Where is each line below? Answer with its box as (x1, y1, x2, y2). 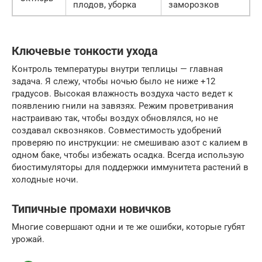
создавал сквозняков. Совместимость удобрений (12, 125, 222, 136)
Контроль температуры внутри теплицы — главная (12, 64, 223, 75)
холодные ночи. (12, 174, 78, 185)
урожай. (12, 234, 44, 245)
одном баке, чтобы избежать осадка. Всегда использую (12, 150, 244, 161)
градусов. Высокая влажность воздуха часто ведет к (12, 88, 233, 99)
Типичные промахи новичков (12, 202, 171, 216)
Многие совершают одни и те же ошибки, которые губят (12, 222, 245, 233)
